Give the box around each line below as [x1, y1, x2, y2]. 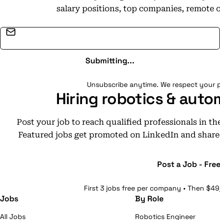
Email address [110, 27, 161, 37]
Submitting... [85, 55, 135, 66]
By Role [135, 193, 164, 204]
